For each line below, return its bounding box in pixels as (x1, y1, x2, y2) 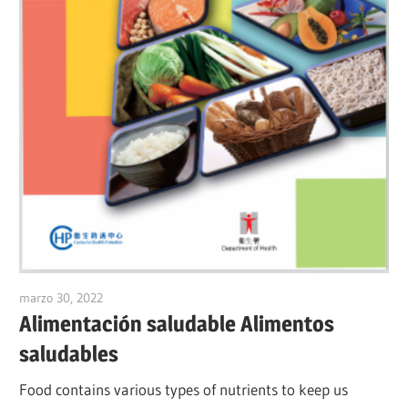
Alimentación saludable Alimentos (19, 310, 335, 337)
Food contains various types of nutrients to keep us (19, 380, 349, 400)
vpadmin (103, 289, 151, 306)
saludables (19, 340, 119, 367)
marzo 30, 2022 (19, 289, 104, 306)
